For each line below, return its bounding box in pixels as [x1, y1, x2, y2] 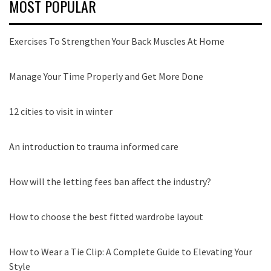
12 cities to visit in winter [9, 105, 113, 117]
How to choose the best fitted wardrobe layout [9, 210, 203, 223]
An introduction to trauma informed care [9, 140, 178, 152]
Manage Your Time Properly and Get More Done [9, 70, 203, 82]
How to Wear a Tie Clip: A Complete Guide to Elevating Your [9, 245, 252, 258]
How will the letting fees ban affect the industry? [9, 175, 211, 188]
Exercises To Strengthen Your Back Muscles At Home [9, 34, 224, 47]
